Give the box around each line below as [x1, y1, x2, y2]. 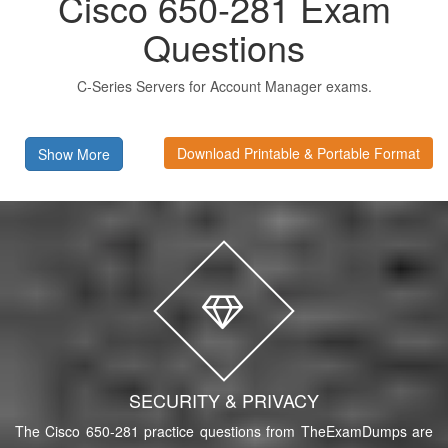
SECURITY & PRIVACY [129, 386, 319, 413]
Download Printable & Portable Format [177, 142, 420, 163]
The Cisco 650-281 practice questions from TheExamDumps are [15, 420, 433, 441]
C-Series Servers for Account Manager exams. [76, 75, 372, 96]
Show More [38, 143, 110, 164]
